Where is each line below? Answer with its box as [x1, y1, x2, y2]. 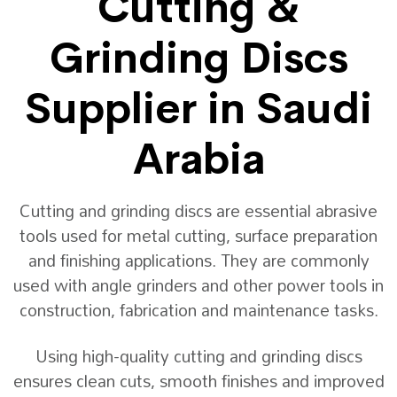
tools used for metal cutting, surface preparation [19, 219, 378, 253]
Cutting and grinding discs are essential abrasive [19, 194, 378, 228]
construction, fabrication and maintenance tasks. [19, 293, 378, 327]
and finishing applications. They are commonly [27, 244, 370, 277]
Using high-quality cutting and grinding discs [35, 339, 362, 373]
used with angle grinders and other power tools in [13, 269, 384, 302]
